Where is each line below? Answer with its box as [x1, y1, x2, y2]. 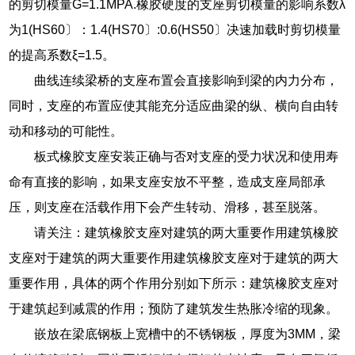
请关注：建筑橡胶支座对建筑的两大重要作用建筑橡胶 [34, 225, 339, 239]
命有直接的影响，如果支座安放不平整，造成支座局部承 [9, 174, 326, 189]
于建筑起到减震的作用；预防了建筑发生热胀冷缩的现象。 [9, 301, 339, 315]
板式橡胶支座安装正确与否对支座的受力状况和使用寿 [34, 149, 339, 163]
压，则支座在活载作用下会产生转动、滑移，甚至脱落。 [9, 200, 326, 214]
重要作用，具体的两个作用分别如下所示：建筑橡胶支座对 [9, 276, 339, 290]
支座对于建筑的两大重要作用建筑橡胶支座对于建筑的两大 [9, 250, 339, 265]
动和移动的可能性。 [9, 124, 124, 138]
